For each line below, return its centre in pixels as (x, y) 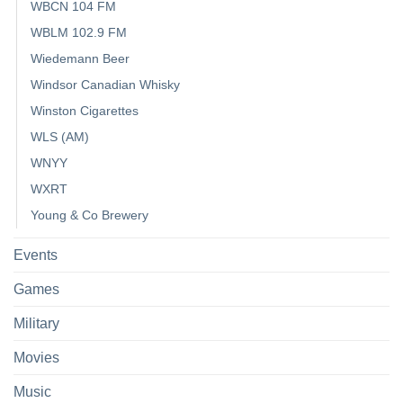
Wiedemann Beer (80, 58)
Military (36, 323)
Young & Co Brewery (90, 215)
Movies (36, 357)
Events (36, 255)
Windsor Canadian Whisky (105, 84)
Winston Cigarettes (85, 110)
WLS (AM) (60, 136)
